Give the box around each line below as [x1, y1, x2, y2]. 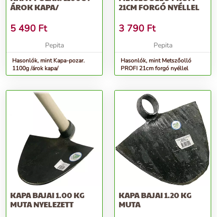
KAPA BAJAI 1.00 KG [10, 189, 85, 201]
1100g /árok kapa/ [12, 64, 58, 73]
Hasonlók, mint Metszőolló [121, 57, 191, 65]
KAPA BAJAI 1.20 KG [119, 189, 192, 201]
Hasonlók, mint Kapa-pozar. [12, 57, 85, 65]
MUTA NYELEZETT [10, 199, 74, 210]
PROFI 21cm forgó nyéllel [121, 64, 188, 73]
